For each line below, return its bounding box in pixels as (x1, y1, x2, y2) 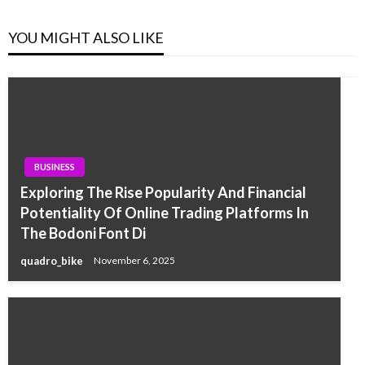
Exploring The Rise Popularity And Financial (20, 183, 306, 201)
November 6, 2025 (94, 254, 175, 267)
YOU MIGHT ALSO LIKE (8, 28, 164, 46)
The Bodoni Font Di (20, 224, 146, 242)
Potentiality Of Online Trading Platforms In (20, 204, 309, 222)
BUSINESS (34, 161, 75, 172)
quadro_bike (20, 253, 86, 267)
